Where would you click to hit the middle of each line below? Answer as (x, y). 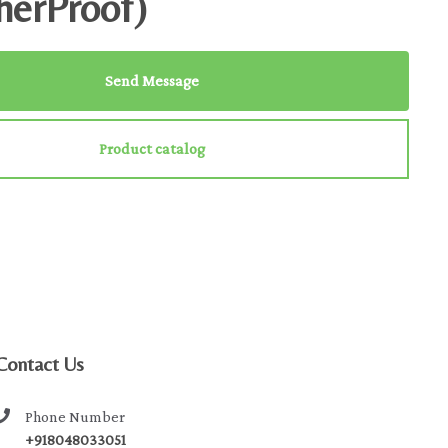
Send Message (152, 80)
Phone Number (75, 416)
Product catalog (152, 148)
